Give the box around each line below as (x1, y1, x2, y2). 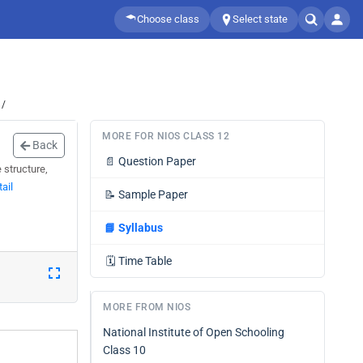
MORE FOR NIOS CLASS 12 (102, 130, 229, 142)
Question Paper (118, 155, 196, 168)
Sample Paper (118, 188, 188, 201)
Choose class (137, 13, 199, 25)
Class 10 (103, 344, 146, 357)
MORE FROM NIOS (103, 301, 190, 313)
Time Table (118, 254, 172, 267)
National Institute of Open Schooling (103, 326, 284, 339)
